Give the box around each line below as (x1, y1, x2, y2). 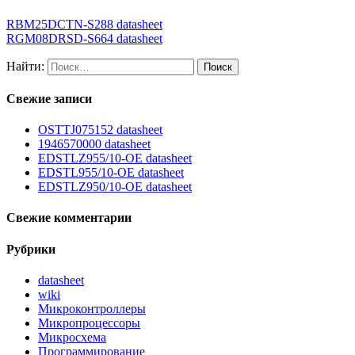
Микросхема (38, 330, 106, 345)
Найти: (6, 59, 44, 73)
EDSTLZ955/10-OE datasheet (38, 151, 192, 166)
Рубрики (6, 242, 55, 256)
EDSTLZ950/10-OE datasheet (38, 180, 192, 194)
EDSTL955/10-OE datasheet (38, 166, 184, 180)
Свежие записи (6, 91, 92, 105)
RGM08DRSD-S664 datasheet (6, 31, 162, 45)
